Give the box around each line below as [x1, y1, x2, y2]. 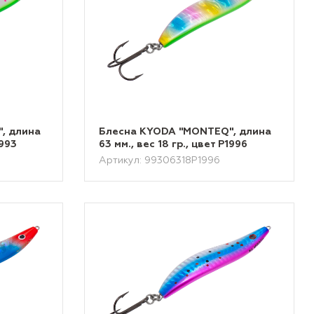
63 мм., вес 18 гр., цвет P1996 [99, 139, 248, 149]
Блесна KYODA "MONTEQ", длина [99, 127, 272, 137]
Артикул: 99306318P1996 [99, 156, 221, 165]
